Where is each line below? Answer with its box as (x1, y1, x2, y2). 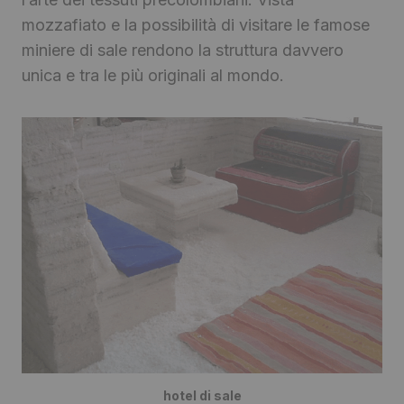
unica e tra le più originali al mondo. (22, 65, 284, 85)
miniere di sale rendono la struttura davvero (22, 40, 344, 60)
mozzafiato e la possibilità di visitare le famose (22, 14, 370, 34)
